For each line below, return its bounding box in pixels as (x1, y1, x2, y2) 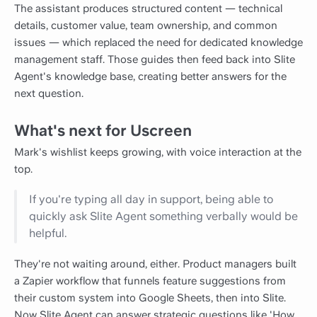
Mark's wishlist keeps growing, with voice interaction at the (14, 145, 301, 158)
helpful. (29, 226, 67, 241)
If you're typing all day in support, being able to (29, 192, 274, 207)
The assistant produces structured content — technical (14, 2, 282, 16)
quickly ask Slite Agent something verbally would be (29, 209, 299, 224)
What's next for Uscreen (14, 121, 192, 140)
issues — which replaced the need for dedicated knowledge (14, 36, 303, 50)
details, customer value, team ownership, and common (14, 19, 277, 33)
